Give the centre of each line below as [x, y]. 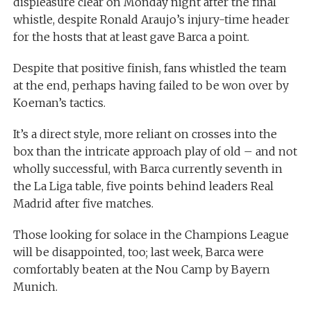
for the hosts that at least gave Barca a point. [131, 36]
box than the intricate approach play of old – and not [155, 151]
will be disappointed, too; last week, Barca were [138, 252]
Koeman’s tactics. [59, 102]
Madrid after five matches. [83, 203]
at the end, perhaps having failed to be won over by [151, 85]
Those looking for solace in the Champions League [151, 234]
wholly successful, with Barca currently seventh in [148, 168]
